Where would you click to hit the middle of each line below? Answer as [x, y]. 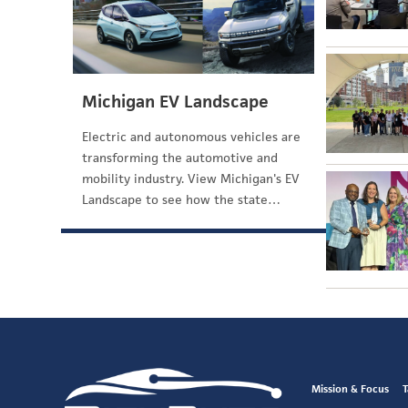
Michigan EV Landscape [176, 102]
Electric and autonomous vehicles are [192, 137]
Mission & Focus [351, 388]
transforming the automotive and [180, 158]
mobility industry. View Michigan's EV [191, 178]
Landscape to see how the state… [182, 199]
